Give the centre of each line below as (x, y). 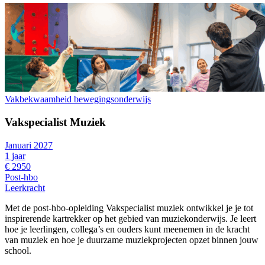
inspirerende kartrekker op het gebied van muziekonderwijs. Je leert (130, 218)
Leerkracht (25, 188)
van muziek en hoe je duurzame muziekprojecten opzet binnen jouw (132, 240)
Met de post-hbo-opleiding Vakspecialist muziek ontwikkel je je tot (129, 208)
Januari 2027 (29, 145)
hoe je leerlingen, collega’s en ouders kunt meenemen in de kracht (127, 229)
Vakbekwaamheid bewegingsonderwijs (78, 99)
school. (18, 250)
